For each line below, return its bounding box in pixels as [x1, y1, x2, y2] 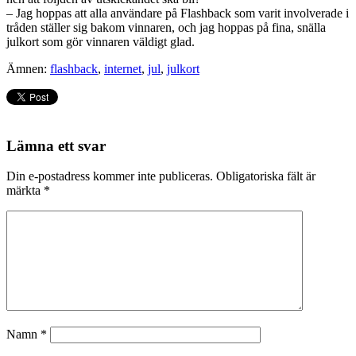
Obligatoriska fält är [216, 169, 315, 184]
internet [104, 61, 141, 75]
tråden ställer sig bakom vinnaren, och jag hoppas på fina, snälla [6, 20, 326, 34]
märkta [6, 184, 44, 198]
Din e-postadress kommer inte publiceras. [6, 169, 213, 184]
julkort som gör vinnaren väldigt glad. [6, 34, 195, 48]
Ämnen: [6, 61, 50, 75]
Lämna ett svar [6, 137, 106, 154]
